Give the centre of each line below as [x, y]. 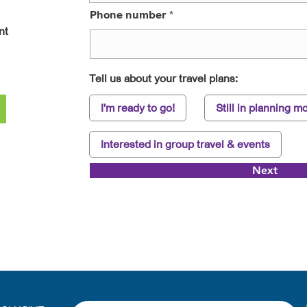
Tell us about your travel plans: [163, 78]
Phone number [128, 14]
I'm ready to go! [138, 108]
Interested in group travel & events [185, 144]
